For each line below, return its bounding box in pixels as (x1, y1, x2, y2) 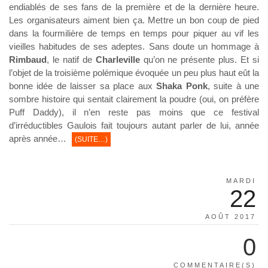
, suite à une (207, 80, 260, 91)
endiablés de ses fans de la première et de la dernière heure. (9, 1, 259, 12)
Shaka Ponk (156, 80, 208, 91)
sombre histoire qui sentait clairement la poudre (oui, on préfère (9, 93, 259, 104)
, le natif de (47, 54, 96, 65)
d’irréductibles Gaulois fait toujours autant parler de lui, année (9, 120, 259, 130)
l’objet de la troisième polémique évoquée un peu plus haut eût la (9, 67, 259, 78)
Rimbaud (9, 54, 47, 65)
